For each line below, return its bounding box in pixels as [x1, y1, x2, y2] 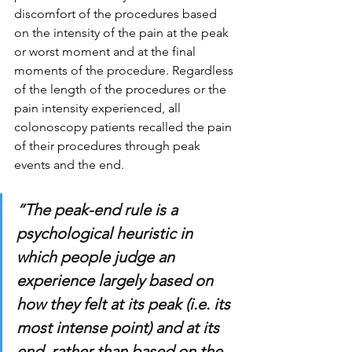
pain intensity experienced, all [14, 101, 184, 115]
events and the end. [14, 157, 127, 172]
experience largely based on [16, 271, 217, 290]
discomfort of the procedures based [14, 6, 220, 21]
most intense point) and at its [16, 318, 223, 337]
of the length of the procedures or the [14, 82, 229, 97]
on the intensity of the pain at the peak [14, 25, 232, 40]
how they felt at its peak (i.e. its [16, 295, 234, 313]
